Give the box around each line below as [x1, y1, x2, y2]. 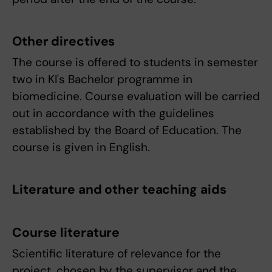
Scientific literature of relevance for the [12, 246, 221, 262]
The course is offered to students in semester [12, 55, 258, 70]
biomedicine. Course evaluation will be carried [12, 89, 260, 104]
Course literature [12, 224, 120, 242]
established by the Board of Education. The [12, 123, 242, 138]
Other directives [12, 33, 115, 50]
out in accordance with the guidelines [12, 106, 214, 121]
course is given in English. [12, 140, 150, 155]
